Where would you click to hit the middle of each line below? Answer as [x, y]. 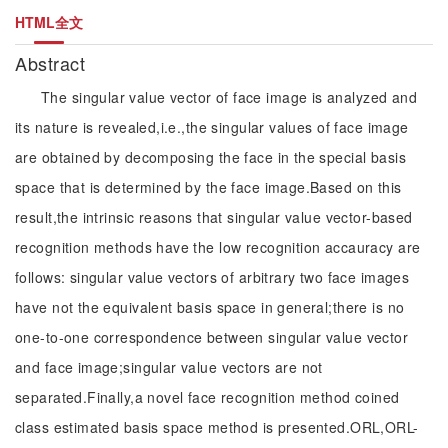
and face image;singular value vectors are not [169, 367]
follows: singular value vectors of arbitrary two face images [212, 277]
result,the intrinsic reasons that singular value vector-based [214, 217]
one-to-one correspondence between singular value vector [212, 337]
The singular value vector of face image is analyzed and [229, 97]
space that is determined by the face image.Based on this [208, 187]
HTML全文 [49, 22]
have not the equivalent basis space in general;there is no [210, 307]
